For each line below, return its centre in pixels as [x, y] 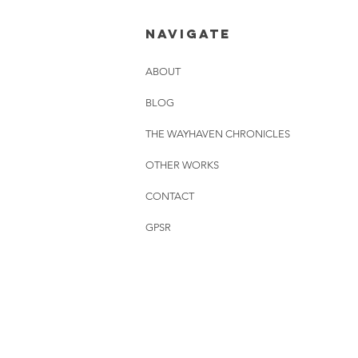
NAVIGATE [188, 33]
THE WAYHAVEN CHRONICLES [218, 133]
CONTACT [170, 196]
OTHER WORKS [182, 165]
